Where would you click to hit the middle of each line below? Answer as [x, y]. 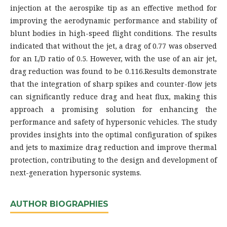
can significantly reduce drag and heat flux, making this [113, 96]
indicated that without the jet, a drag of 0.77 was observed [113, 46]
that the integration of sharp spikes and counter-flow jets [113, 84]
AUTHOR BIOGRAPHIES [59, 204]
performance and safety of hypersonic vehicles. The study [113, 122]
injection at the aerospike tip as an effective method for [113, 8]
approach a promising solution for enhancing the [113, 109]
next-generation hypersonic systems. [76, 172]
